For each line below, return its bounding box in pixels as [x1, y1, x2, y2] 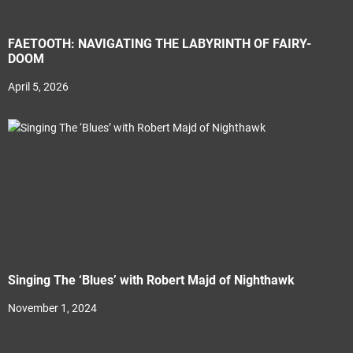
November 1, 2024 [8, 301, 97, 314]
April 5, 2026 [8, 80, 69, 93]
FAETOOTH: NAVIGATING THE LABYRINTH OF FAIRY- [8, 35, 311, 51]
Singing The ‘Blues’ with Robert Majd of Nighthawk [8, 272, 295, 288]
